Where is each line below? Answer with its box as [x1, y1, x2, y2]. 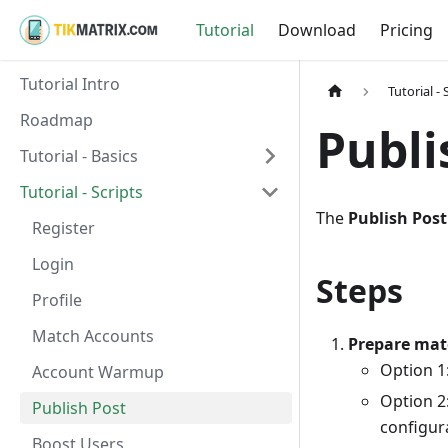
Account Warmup [32, 361, 164, 383]
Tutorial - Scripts [20, 181, 143, 203]
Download [277, 19, 356, 41]
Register [32, 217, 95, 239]
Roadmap [20, 109, 93, 131]
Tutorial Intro [20, 73, 120, 95]
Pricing [379, 19, 433, 41]
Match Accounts [32, 325, 154, 347]
